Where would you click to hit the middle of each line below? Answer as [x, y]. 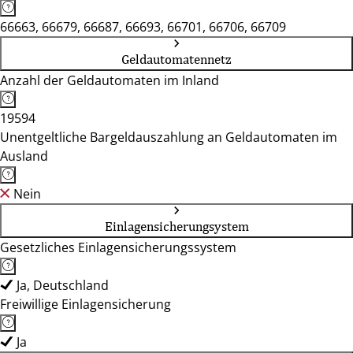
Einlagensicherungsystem [176, 226]
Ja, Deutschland [63, 285]
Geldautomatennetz [176, 59]
